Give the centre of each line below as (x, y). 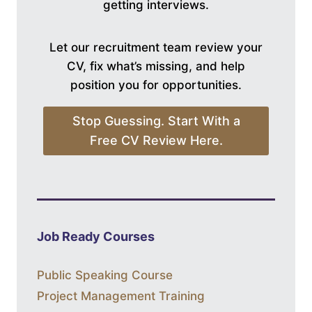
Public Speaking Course (105, 275)
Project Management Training (121, 296)
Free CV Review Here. (156, 141)
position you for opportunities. (156, 85)
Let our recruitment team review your (156, 47)
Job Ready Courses (96, 237)
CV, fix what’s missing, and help (156, 66)
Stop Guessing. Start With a (156, 121)
